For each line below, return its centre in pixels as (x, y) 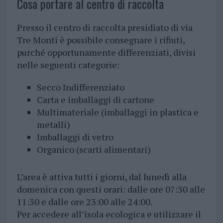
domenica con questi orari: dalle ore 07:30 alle (111, 189)
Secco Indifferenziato (80, 87)
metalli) (53, 125)
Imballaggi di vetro (75, 137)
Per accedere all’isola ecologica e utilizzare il (109, 214)
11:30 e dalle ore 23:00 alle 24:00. (84, 202)
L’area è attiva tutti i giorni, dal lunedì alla (102, 177)
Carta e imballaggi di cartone (95, 100)
